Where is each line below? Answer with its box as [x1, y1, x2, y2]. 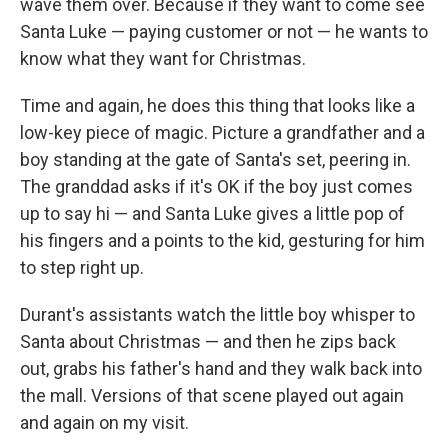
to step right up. [20, 257, 144, 279]
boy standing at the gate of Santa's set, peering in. [20, 149, 411, 171]
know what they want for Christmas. [20, 48, 306, 70]
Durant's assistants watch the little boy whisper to [20, 304, 415, 326]
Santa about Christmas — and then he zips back [20, 331, 396, 353]
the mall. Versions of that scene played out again [20, 385, 404, 407]
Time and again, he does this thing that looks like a [20, 95, 415, 117]
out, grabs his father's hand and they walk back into [20, 358, 422, 380]
